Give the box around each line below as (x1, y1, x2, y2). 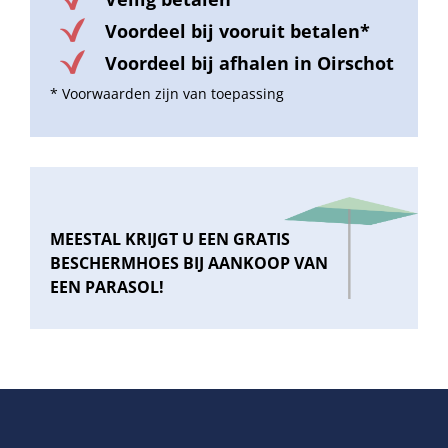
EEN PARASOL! (50, 276, 164, 299)
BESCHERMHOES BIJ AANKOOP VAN (50, 252, 328, 275)
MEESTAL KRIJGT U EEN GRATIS (50, 228, 290, 251)
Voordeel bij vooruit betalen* (105, 19, 370, 44)
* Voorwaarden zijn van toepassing (50, 84, 284, 104)
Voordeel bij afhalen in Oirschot (105, 51, 394, 76)
